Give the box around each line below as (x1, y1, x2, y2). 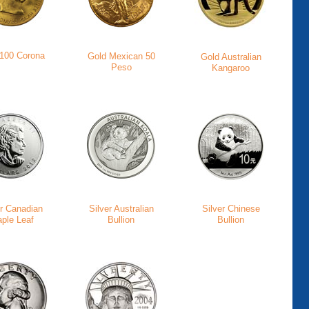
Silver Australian (88, 203, 154, 214)
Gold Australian (200, 52, 261, 62)
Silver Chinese (201, 203, 260, 214)
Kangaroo (212, 63, 250, 73)
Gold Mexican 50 (87, 51, 155, 61)
